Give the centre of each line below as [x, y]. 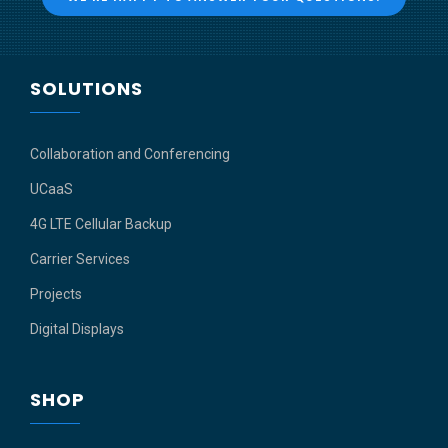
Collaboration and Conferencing [130, 153]
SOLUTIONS [86, 88]
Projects [56, 293]
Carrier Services [80, 258]
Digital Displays [77, 328]
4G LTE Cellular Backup [101, 223]
